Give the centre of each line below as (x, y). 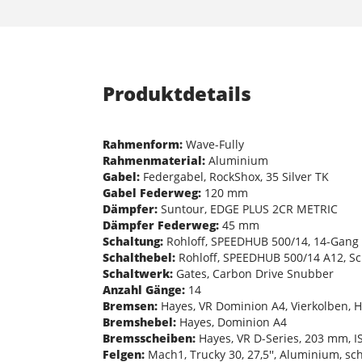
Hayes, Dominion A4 (232, 322)
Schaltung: (133, 241)
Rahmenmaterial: (154, 160)
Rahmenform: (143, 144)
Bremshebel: (139, 322)
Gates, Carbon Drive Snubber (253, 273)
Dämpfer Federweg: (161, 225)
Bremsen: (130, 305)
